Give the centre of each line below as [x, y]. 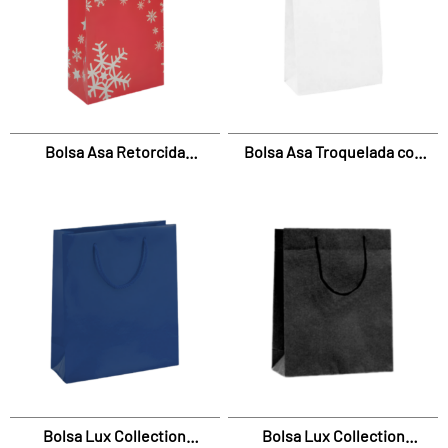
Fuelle [333, 177]
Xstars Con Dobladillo [115, 177]
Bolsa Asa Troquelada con [333, 152]
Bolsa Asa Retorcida [114, 152]
